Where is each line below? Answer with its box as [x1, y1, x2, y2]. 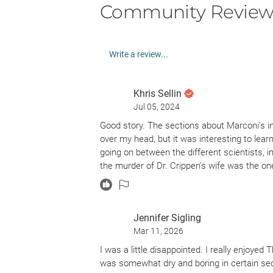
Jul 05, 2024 [133, 102, 180, 112]
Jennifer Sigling [133, 212, 201, 224]
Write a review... [109, 49, 168, 59]
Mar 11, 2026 [133, 226, 183, 236]
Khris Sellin [133, 88, 182, 99]
